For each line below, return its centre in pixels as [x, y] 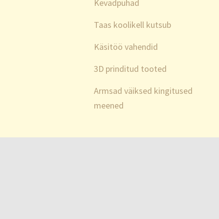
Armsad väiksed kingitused [143, 91]
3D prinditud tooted [130, 69]
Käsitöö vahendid [126, 47]
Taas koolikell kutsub [132, 25]
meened [109, 105]
